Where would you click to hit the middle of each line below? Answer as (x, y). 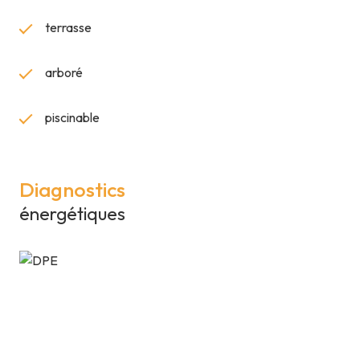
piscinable (72, 118)
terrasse (68, 28)
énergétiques (72, 214)
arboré (64, 73)
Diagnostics (72, 190)
